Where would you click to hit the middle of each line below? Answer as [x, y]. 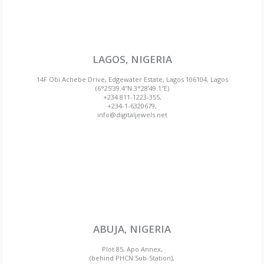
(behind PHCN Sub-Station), [132, 258]
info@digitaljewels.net [132, 115]
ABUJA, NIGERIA [132, 229]
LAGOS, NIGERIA [132, 60]
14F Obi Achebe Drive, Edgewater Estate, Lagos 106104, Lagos [132, 80]
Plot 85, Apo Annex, [132, 249]
